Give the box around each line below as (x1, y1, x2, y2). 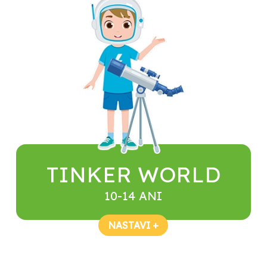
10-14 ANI (104, 188, 163, 204)
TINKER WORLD (46, 161, 221, 188)
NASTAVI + (108, 219, 159, 232)
